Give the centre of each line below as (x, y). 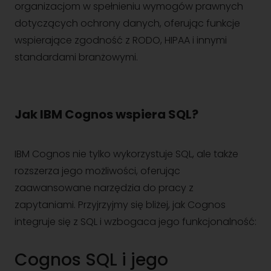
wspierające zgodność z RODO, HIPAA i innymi (121, 40)
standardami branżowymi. (76, 57)
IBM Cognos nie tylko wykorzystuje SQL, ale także (126, 154)
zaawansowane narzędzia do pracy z (104, 188)
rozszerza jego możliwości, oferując (97, 171)
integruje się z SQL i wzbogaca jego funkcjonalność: (135, 222)
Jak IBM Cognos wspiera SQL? (106, 114)
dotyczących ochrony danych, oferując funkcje (127, 23)
